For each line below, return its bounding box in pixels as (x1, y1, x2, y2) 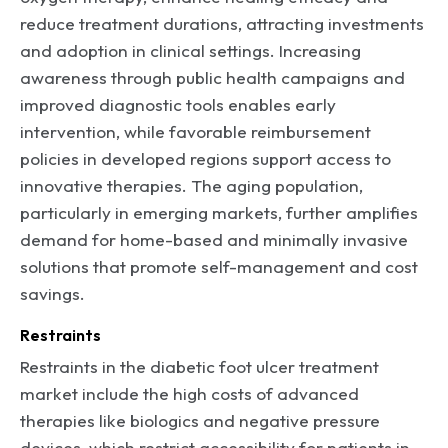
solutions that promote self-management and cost (20, 255, 418, 277)
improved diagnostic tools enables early (20, 93, 336, 115)
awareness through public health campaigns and (20, 66, 405, 88)
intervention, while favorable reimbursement (20, 120, 371, 142)
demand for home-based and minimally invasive (20, 228, 408, 250)
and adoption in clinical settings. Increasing (20, 39, 361, 61)
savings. (20, 282, 85, 304)
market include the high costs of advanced (20, 382, 359, 404)
